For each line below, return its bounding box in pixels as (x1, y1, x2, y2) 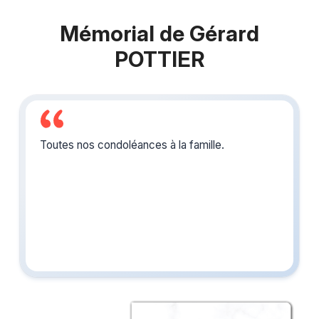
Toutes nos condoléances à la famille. (40, 137, 224, 152)
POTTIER (114, 46, 205, 72)
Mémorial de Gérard (60, 20, 259, 46)
